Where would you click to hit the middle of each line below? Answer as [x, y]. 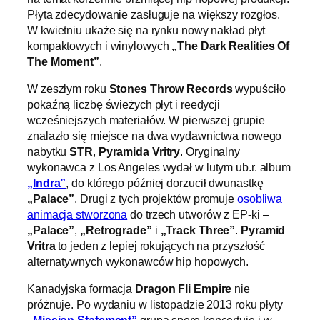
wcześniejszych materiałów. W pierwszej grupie [146, 120]
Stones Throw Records [171, 89]
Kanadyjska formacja [81, 289]
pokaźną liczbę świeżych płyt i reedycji [124, 105]
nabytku [49, 152]
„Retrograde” [116, 230]
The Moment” [63, 61]
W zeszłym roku [68, 89]
